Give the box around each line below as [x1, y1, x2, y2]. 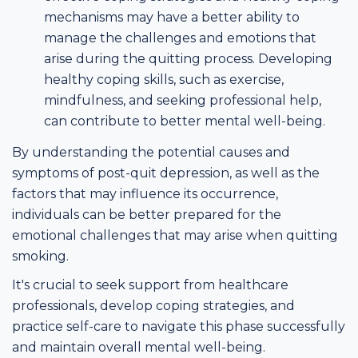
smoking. [12, 248, 69, 264]
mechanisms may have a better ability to [44, 9, 300, 25]
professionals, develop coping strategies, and [12, 297, 295, 313]
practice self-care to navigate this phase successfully [12, 318, 345, 334]
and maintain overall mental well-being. [12, 339, 265, 355]
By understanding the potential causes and [12, 144, 290, 160]
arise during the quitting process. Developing [44, 50, 332, 66]
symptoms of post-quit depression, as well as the [12, 165, 320, 181]
